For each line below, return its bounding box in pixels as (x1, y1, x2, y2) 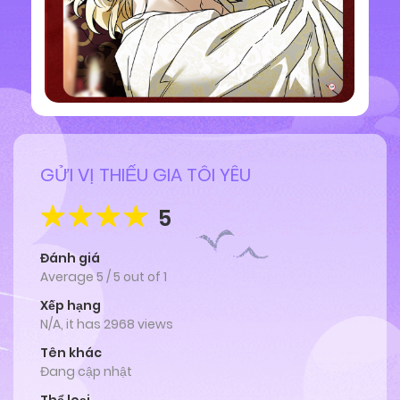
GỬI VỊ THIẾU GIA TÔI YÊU (40, 162, 251, 187)
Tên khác (40, 344, 102, 362)
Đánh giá (40, 249, 100, 268)
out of (123, 268, 163, 287)
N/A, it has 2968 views (40, 315, 173, 334)
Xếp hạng (40, 296, 101, 315)
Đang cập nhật (40, 362, 132, 381)
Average (40, 268, 96, 287)
